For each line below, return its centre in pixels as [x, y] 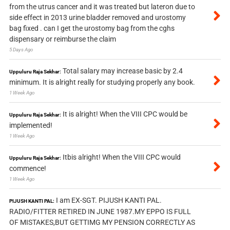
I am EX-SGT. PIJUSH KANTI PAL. [109, 200]
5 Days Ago [21, 50]
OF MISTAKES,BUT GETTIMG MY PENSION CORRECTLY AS [102, 223]
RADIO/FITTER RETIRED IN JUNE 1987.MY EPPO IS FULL [100, 212]
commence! [27, 169]
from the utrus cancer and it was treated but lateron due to [102, 7]
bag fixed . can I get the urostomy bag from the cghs [92, 28]
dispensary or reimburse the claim [62, 39]
